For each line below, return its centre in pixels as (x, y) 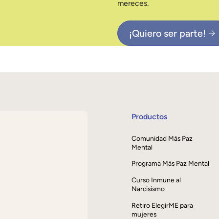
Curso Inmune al (156, 180)
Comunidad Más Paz (162, 138)
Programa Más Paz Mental (171, 164)
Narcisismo (148, 189)
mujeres (144, 214)
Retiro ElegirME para (163, 205)
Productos (150, 116)
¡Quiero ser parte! (168, 33)
